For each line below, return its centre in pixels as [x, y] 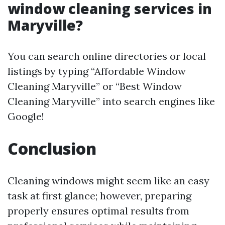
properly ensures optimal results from [98, 211]
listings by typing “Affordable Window [97, 71]
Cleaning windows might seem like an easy [108, 181]
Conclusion [52, 148]
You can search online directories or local [107, 56]
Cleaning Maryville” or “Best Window [95, 86]
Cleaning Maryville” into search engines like [111, 101]
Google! [26, 116]
